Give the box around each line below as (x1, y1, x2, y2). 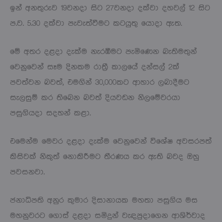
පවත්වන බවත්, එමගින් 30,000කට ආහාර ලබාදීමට (10, 78, 189, 87)
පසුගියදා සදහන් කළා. (10, 109, 91, 117)
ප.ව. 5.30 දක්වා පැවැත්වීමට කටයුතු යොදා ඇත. (10, 19, 182, 28)
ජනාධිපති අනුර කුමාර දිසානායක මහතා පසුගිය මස (10, 196, 198, 205)
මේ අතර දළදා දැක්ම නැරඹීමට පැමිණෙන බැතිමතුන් (10, 47, 197, 56)
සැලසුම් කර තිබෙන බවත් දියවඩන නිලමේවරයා (10, 93, 180, 102)
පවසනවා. (10, 167, 45, 176)
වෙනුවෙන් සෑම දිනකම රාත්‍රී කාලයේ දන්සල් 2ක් (10, 62, 179, 71)
